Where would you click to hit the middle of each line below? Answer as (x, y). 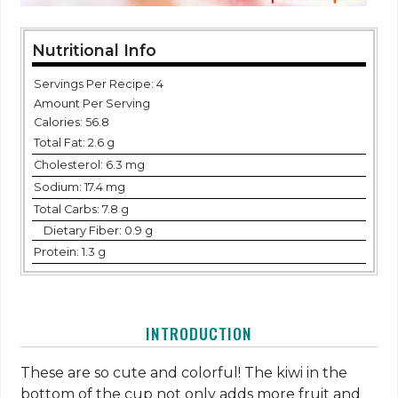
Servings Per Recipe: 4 (98, 84)
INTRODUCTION (199, 334)
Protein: (57, 251)
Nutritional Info (95, 50)
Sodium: (59, 187)
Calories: (59, 123)
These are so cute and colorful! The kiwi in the (184, 373)
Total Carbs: (68, 210)
